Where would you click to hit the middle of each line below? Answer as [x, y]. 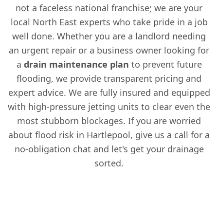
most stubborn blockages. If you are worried [109, 120]
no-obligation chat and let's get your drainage [109, 149]
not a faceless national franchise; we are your [109, 8]
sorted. [109, 163]
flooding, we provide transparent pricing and [109, 78]
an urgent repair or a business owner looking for [109, 50]
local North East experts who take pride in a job [109, 22]
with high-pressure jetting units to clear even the [109, 106]
